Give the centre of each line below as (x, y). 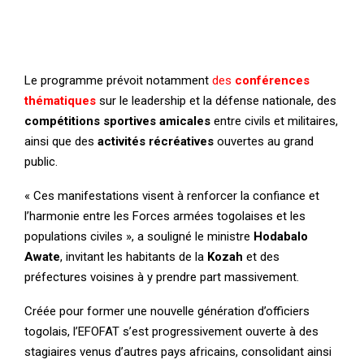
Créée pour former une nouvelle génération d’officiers (167, 311)
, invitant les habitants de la (134, 256)
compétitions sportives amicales (117, 121)
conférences (272, 80)
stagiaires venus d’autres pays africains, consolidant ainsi (178, 351)
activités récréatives (156, 141)
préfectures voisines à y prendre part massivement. (162, 277)
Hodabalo (281, 236)
